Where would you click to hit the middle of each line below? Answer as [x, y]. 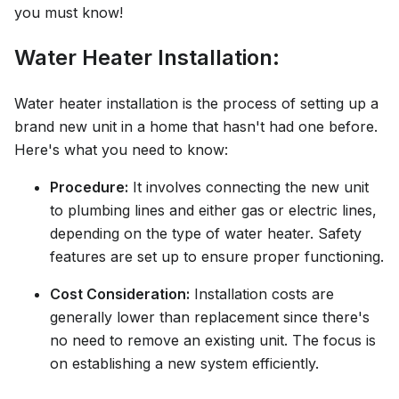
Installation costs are [262, 293]
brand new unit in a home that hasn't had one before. [196, 126]
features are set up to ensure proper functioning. [217, 256]
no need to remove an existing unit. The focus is [213, 340]
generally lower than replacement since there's [210, 317]
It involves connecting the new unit [248, 187]
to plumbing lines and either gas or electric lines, [213, 210]
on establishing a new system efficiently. [184, 363]
